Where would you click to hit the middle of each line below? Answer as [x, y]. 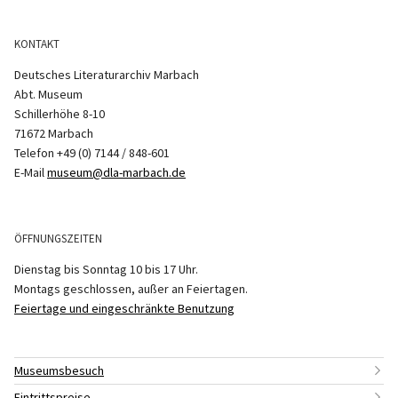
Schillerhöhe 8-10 [60, 113]
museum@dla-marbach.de [116, 172]
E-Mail [31, 172]
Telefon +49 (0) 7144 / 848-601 [92, 152]
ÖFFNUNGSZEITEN [58, 238]
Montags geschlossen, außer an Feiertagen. [131, 288]
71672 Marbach [54, 133]
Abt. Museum [48, 94]
